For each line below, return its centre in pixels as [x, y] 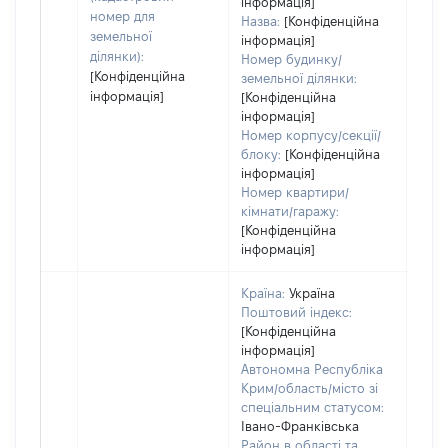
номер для [122, 16]
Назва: [260, 21]
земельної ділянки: [299, 78]
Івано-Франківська [300, 426]
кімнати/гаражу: [290, 211]
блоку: [261, 154]
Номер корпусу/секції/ [311, 135]
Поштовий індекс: [296, 312]
